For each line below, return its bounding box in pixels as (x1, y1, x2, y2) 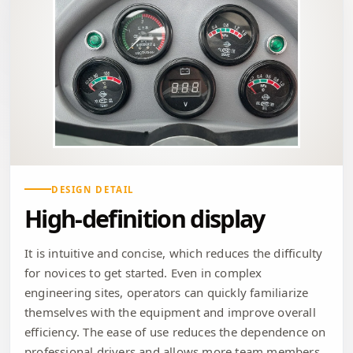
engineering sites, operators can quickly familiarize (24, 284, 309, 300)
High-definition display (24, 202, 265, 235)
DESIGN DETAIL (51, 183, 135, 195)
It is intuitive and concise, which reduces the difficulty (24, 244, 323, 261)
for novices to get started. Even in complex (24, 264, 262, 281)
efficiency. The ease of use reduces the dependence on (24, 323, 326, 340)
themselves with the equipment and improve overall (24, 303, 316, 320)
